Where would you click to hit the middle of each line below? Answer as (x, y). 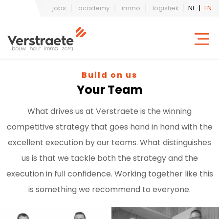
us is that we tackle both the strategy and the (109, 158)
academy (94, 8)
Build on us (109, 75)
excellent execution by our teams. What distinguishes (109, 142)
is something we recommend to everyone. (109, 189)
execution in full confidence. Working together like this (109, 174)
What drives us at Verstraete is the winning (109, 111)
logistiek (165, 8)
